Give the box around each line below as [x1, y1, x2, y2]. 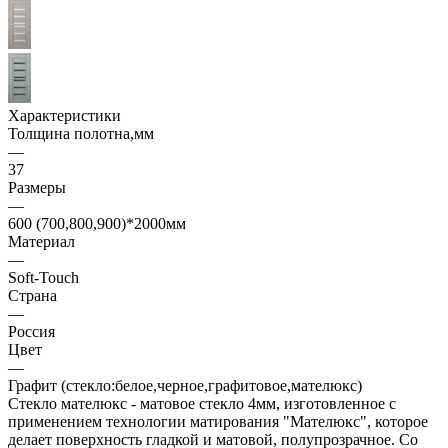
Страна [8, 287, 57, 305]
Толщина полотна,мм [8, 125, 154, 143]
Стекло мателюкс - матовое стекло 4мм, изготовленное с [8, 395, 396, 413]
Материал [8, 233, 75, 251]
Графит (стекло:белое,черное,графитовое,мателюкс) [8, 377, 362, 395]
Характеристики [8, 107, 121, 125]
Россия [8, 323, 55, 341]
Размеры [8, 179, 66, 197]
